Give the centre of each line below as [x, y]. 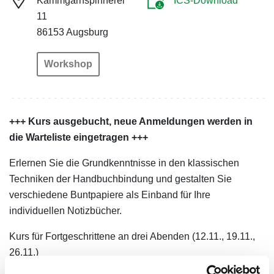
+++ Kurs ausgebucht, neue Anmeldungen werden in [131, 121]
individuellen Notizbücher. [65, 210]
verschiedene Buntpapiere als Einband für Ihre [110, 194]
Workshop [68, 64]
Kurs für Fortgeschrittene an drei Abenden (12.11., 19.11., [132, 236]
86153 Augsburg [72, 32]
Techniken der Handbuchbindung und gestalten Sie [120, 179]
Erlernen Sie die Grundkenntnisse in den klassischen [124, 163]
